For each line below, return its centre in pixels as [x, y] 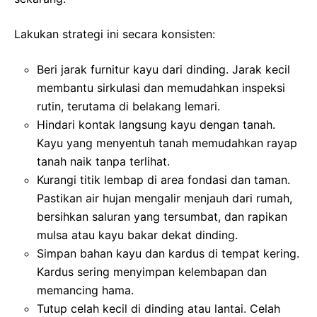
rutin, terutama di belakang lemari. [128, 106]
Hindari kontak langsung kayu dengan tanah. [156, 124]
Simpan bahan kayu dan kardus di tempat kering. [168, 253]
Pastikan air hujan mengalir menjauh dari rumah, [165, 198]
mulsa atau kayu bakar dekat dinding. [137, 235]
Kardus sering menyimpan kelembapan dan [152, 271]
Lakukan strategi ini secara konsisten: [115, 34]
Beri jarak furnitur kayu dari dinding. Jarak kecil [163, 69]
